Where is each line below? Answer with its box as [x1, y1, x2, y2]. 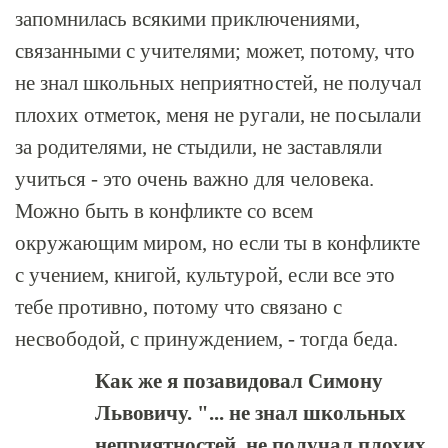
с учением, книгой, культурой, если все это [15, 263, 395, 287]
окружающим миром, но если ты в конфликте [15, 231, 420, 255]
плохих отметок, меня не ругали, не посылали [15, 103, 421, 127]
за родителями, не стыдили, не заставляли [15, 135, 382, 159]
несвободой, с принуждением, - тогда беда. [15, 327, 398, 351]
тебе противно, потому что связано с [15, 295, 342, 319]
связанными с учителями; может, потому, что [15, 39, 415, 63]
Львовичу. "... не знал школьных [95, 401, 406, 425]
